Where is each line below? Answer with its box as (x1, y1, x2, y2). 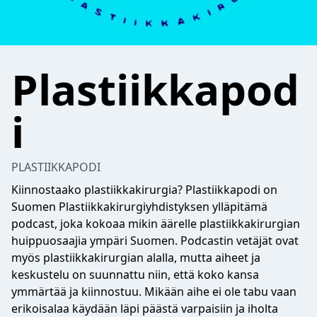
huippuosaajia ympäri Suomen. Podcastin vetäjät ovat (11, 233, 299, 248)
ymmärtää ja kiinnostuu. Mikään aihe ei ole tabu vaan (11, 284, 296, 299)
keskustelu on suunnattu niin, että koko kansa (11, 267, 259, 282)
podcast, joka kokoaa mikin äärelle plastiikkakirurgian (11, 216, 300, 231)
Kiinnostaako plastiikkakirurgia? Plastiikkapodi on (11, 182, 277, 197)
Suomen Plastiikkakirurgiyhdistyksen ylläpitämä (11, 199, 267, 214)
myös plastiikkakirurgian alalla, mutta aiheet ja (11, 250, 260, 265)
